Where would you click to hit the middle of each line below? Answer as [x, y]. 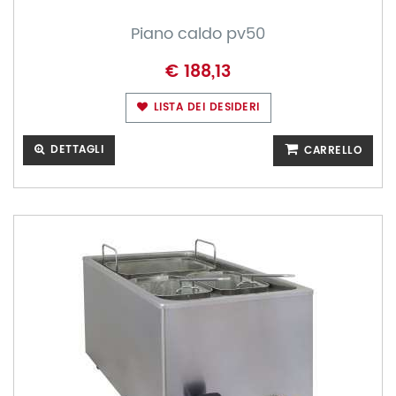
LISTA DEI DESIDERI [205, 107]
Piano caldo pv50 [198, 34]
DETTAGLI [75, 150]
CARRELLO [331, 151]
